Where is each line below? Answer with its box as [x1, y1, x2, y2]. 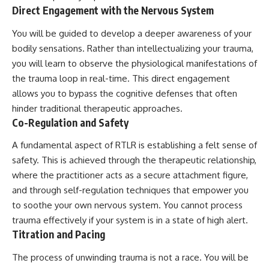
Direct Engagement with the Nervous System [12, 4, 214, 17]
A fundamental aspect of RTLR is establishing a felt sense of [12, 139, 257, 151]
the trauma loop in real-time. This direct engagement [12, 72, 230, 84]
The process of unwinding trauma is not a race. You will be [12, 251, 249, 263]
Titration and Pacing [12, 228, 105, 241]
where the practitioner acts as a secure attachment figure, [12, 169, 248, 181]
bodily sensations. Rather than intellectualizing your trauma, [12, 42, 253, 54]
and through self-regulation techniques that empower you [12, 184, 249, 196]
